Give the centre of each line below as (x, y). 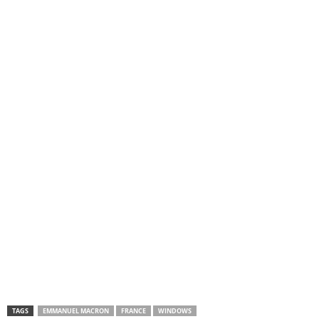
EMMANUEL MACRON (76, 311)
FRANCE (134, 311)
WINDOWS (175, 311)
